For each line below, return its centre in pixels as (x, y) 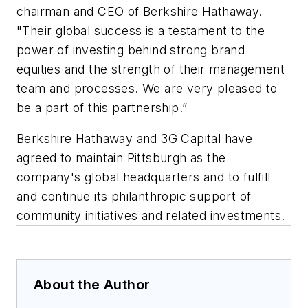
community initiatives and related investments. (153, 216)
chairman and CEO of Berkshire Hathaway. (140, 11)
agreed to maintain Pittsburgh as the (121, 158)
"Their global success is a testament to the (141, 30)
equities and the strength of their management (151, 69)
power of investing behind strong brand (131, 49)
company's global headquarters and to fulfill (144, 177)
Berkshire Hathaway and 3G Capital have (135, 139)
